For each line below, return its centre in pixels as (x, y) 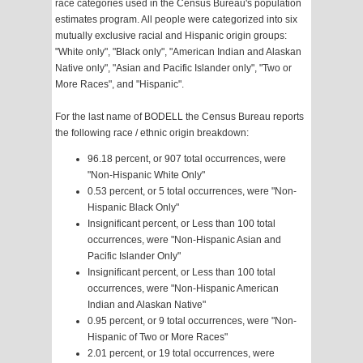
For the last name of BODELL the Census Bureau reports (179, 117)
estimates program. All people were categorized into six (176, 20)
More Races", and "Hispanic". (120, 85)
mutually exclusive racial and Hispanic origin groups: (171, 36)
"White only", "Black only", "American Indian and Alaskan (178, 52)
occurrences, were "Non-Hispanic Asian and (184, 240)
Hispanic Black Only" (133, 208)
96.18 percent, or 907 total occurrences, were (187, 159)
